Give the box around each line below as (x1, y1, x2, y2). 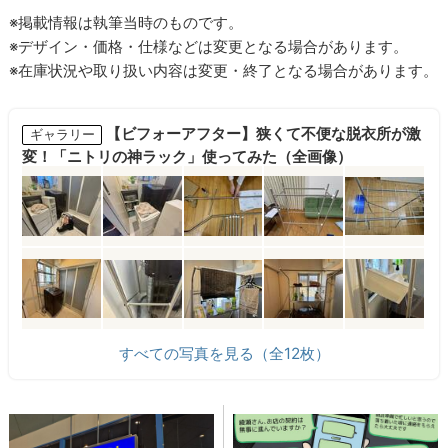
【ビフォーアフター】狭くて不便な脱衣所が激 (105, 124, 421, 144)
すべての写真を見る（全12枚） (118, 344, 330, 364)
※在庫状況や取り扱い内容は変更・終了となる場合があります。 (9, 61, 439, 81)
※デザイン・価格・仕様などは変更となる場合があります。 (9, 37, 409, 57)
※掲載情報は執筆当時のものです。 (9, 13, 244, 33)
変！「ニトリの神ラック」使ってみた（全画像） (22, 147, 353, 167)
